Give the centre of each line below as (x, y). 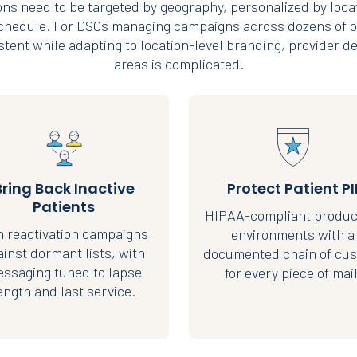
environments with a (293, 234)
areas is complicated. (178, 64)
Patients (64, 207)
